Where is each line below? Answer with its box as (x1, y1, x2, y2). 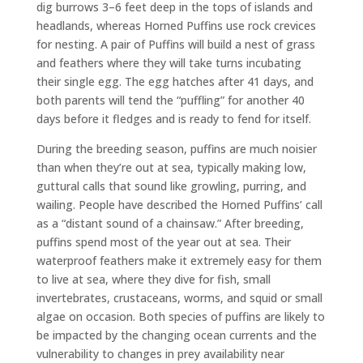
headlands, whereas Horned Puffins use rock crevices (36, 18, 316, 34)
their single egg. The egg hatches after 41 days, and (36, 74, 314, 90)
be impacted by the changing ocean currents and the (36, 327, 317, 344)
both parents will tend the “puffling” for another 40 (36, 92, 305, 109)
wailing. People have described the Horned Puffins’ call (36, 197, 322, 213)
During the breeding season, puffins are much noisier (36, 141, 317, 157)
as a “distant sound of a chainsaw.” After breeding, (36, 216, 304, 232)
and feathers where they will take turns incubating (36, 55, 301, 71)
